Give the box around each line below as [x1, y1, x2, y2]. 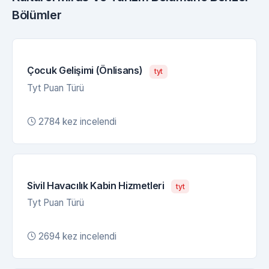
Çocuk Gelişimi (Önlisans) [27, 64, 143, 77]
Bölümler [12, 8, 62, 23]
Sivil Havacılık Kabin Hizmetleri [27, 179, 165, 192]
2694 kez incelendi [38, 231, 116, 243]
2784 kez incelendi [38, 115, 116, 127]
